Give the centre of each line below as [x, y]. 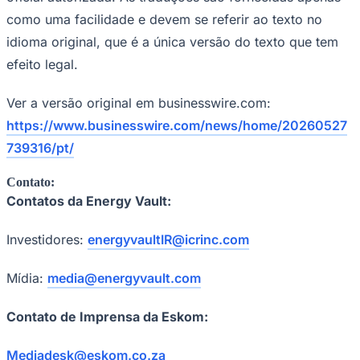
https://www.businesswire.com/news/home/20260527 [177, 125]
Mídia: [27, 278]
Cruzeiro [29, 11]
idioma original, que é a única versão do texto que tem [172, 41]
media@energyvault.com [124, 278]
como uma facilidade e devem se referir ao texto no [164, 19]
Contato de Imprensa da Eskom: [107, 316]
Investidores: [47, 239]
